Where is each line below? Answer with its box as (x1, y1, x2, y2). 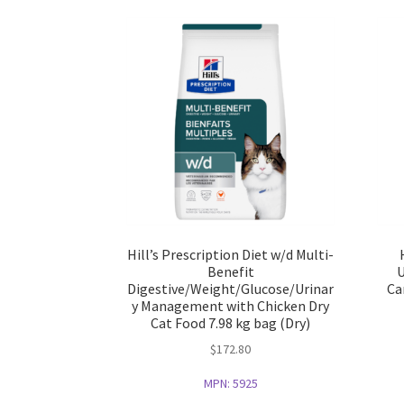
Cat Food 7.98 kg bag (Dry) (151, 313, 311, 332)
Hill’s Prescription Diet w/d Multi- (127, 244, 335, 263)
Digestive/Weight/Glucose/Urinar (127, 279, 335, 298)
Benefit (207, 262, 254, 280)
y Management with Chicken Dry (132, 296, 330, 315)
